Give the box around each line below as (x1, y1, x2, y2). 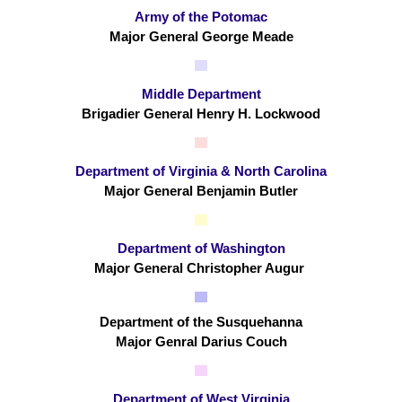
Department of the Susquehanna (100, 314, 302, 330)
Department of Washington (117, 240, 285, 256)
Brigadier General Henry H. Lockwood (82, 105, 320, 121)
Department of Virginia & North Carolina (75, 162, 327, 179)
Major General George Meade (109, 28, 293, 44)
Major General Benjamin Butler (104, 182, 298, 198)
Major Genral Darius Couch (115, 334, 287, 350)
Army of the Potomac (135, 8, 267, 24)
